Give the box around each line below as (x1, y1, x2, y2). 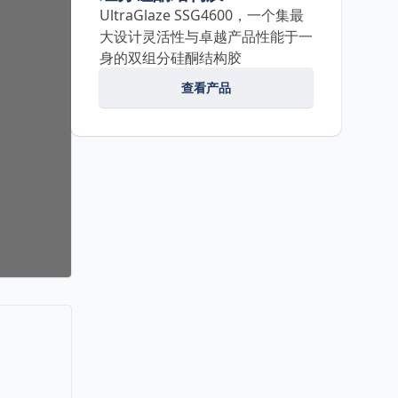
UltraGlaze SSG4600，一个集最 (99, 5, 304, 25)
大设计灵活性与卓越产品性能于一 (99, 27, 313, 46)
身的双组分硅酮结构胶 (99, 48, 242, 68)
